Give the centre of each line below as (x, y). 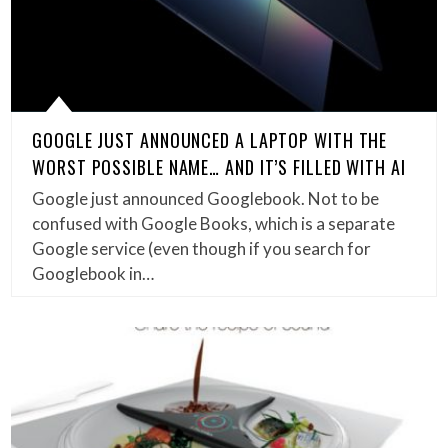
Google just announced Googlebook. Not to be (206, 199)
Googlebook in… (93, 274)
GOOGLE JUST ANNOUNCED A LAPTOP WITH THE (210, 140)
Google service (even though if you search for (202, 249)
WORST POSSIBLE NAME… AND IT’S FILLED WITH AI (219, 167)
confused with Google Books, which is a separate (214, 224)
